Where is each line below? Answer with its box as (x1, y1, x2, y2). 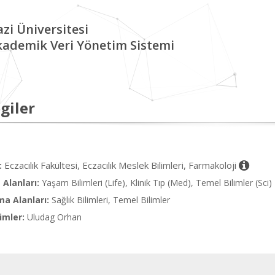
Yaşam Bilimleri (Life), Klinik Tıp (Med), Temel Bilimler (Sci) (42, 177, 272, 188)
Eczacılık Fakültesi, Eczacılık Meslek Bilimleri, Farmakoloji (4, 159, 239, 171)
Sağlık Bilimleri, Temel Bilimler (52, 194, 170, 206)
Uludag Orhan (27, 211, 82, 223)
